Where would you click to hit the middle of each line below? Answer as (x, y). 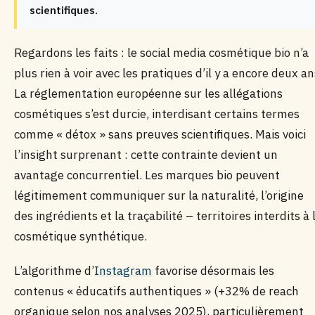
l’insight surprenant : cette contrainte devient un (146, 155)
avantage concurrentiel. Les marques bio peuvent (147, 175)
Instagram (123, 271)
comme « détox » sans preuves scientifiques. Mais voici (160, 134)
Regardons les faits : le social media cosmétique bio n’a (161, 53)
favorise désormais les (213, 271)
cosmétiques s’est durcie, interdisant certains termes (157, 114)
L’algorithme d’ (54, 271)
